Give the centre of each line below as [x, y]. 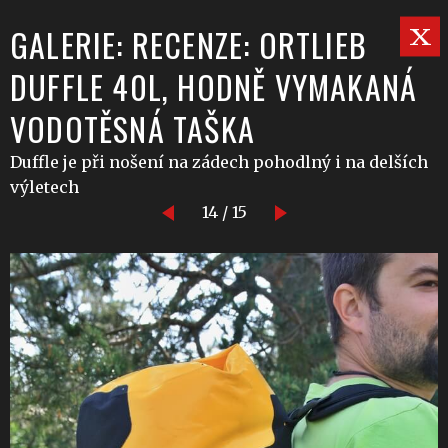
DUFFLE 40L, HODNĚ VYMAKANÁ [214, 86]
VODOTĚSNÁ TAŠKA [132, 128]
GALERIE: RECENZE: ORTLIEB [189, 44]
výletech [44, 187]
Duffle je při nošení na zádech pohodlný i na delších [219, 162]
